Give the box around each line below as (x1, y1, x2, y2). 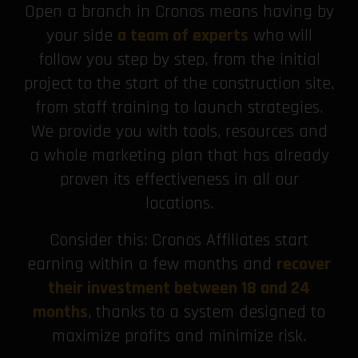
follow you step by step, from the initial (38, 49, 320, 72)
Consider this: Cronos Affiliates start (50, 229, 308, 253)
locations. (145, 193, 213, 216)
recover (276, 253, 331, 276)
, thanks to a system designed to (88, 301, 325, 324)
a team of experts (117, 25, 249, 48)
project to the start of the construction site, (24, 73, 334, 96)
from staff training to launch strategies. (35, 97, 323, 120)
